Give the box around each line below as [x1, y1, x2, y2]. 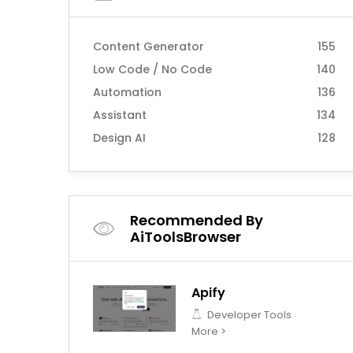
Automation [93, 84, 162, 100]
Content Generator [93, 39, 204, 54]
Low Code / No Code [93, 61, 212, 77]
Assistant [93, 107, 147, 123]
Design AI [93, 130, 146, 146]
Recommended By [130, 210, 263, 230]
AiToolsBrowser [130, 227, 241, 247]
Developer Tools [205, 307, 292, 322]
